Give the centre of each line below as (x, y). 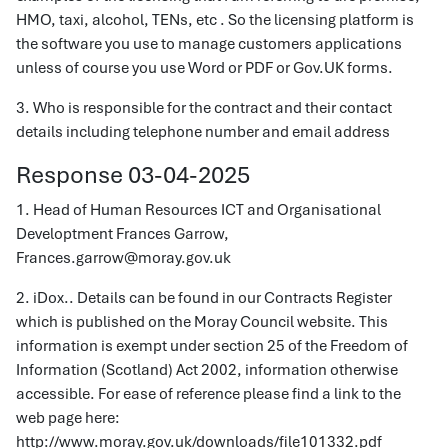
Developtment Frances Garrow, (122, 234)
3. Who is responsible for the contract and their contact (204, 108)
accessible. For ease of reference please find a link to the (208, 394)
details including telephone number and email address (203, 132)
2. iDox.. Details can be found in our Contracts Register (204, 298)
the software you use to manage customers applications (209, 44)
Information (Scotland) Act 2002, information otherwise (207, 370)
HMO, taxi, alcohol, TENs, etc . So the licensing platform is (215, 20)
